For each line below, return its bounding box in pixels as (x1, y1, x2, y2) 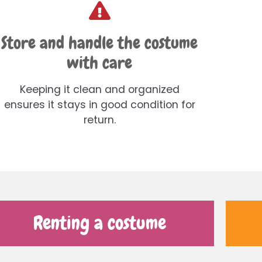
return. (83, 113, 116, 127)
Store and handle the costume (1, 32, 198, 54)
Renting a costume (33, 211, 166, 236)
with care (67, 52, 133, 74)
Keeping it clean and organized (19, 82, 180, 97)
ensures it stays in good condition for (4, 98, 195, 112)
